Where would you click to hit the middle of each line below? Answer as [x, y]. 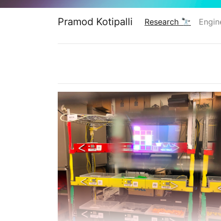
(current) [161, 34]
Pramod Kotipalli [95, 22]
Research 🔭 [168, 22]
